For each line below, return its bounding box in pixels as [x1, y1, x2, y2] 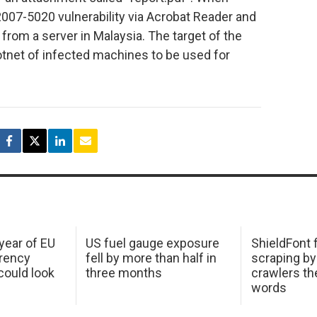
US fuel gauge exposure [86, 236, 220, 251]
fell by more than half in [86, 250, 217, 266]
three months [86, 265, 163, 281]
